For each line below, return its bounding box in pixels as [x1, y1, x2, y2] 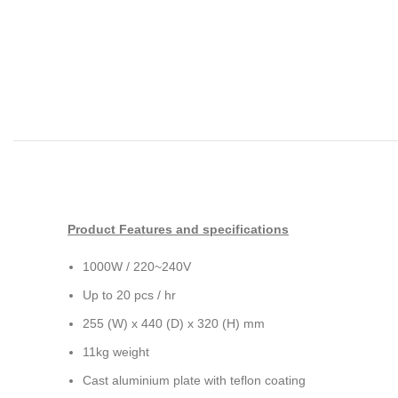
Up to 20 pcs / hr [83, 288, 176, 302]
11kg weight [83, 345, 149, 359]
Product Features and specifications [68, 222, 289, 236]
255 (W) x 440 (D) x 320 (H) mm [83, 316, 265, 330]
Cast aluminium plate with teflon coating [83, 373, 306, 387]
